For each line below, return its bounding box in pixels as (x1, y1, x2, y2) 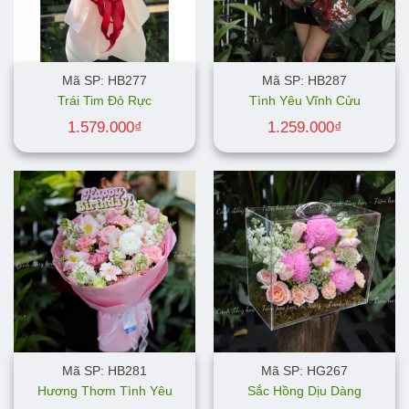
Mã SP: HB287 (262, 73, 347, 88)
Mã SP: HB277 (62, 73, 147, 88)
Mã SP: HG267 (261, 363, 348, 378)
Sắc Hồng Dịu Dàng (247, 383, 362, 398)
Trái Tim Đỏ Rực (58, 94, 152, 109)
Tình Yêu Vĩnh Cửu (248, 94, 361, 109)
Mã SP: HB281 (62, 363, 147, 378)
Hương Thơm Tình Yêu (37, 383, 173, 398)
